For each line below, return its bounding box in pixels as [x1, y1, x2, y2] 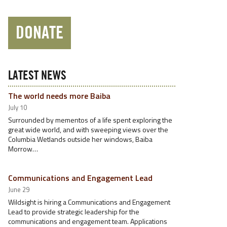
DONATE [16, 24, 63, 42]
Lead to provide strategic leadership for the [8, 206, 139, 217]
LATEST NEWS [8, 70, 66, 82]
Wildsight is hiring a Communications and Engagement [8, 197, 170, 207]
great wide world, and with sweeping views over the [8, 124, 168, 135]
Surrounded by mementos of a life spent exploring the [8, 115, 172, 125]
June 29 [8, 184, 29, 195]
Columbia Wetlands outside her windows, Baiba [8, 134, 153, 144]
